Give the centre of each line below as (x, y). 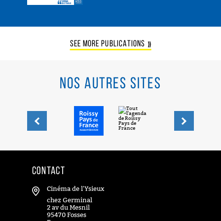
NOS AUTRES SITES (110, 84)
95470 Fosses (66, 215)
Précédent (49, 123)
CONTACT (49, 171)
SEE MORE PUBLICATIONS (108, 44)
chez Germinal (69, 200)
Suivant (194, 123)
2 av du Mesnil (68, 207)
